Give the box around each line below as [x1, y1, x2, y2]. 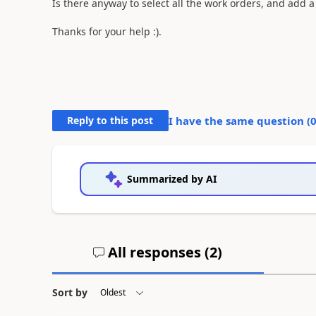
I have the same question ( [168, 113, 310, 128]
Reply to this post [67, 113, 154, 127]
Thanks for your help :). [51, 24, 162, 38]
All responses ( [104, 242, 210, 262]
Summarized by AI [126, 171, 217, 186]
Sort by [51, 285, 87, 299]
